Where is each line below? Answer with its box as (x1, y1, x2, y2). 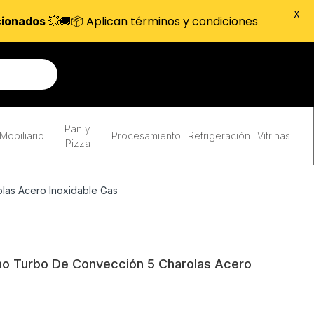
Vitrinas (257, 130, 290, 142)
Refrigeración (187, 130, 250, 142)
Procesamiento (111, 130, 181, 142)
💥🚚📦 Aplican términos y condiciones (45, 13, 258, 29)
